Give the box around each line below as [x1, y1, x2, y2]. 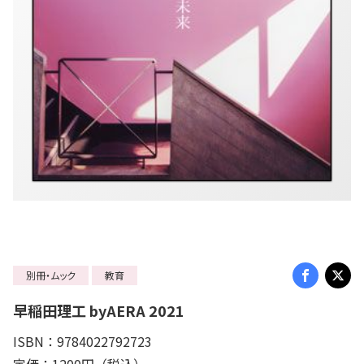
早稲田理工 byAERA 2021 [13, 300, 184, 322]
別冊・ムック [26, 268, 76, 283]
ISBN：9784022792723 [13, 331, 152, 352]
